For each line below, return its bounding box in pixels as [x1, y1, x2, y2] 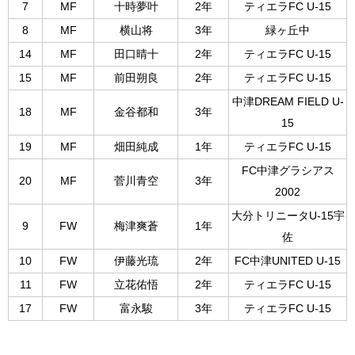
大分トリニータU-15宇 [231, 210, 345, 223]
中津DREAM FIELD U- [231, 96, 344, 109]
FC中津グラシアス [241, 165, 334, 177]
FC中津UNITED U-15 [235, 255, 341, 268]
